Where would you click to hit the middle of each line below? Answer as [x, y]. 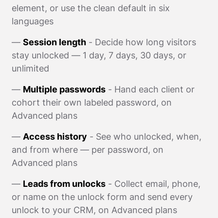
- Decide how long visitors [141, 42]
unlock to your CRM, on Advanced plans [94, 210]
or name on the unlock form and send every [102, 197]
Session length [54, 42]
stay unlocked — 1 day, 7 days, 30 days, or [99, 55]
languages [33, 21]
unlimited [30, 68]
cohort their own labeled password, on [92, 102]
